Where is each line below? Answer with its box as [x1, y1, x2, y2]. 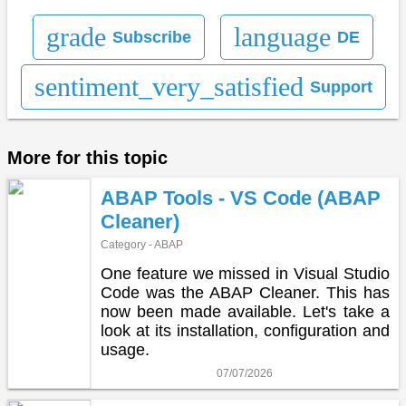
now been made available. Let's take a [100, 303, 390, 322]
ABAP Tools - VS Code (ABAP [100, 187, 381, 210]
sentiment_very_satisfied [34, 72, 304, 102]
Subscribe [112, 27, 192, 46]
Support [309, 77, 372, 96]
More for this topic [7, 148, 168, 169]
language [233, 22, 331, 53]
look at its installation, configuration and [100, 322, 390, 341]
